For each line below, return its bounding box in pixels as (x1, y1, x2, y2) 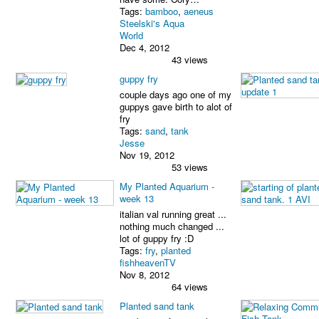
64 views (172, 279, 208, 293)
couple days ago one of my (120, 87, 231, 101)
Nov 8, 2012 (120, 267, 169, 281)
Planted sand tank (120, 298, 194, 313)
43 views (172, 52, 208, 66)
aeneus (184, 4, 214, 18)
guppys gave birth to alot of (120, 99, 232, 113)
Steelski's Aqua (120, 16, 184, 30)
